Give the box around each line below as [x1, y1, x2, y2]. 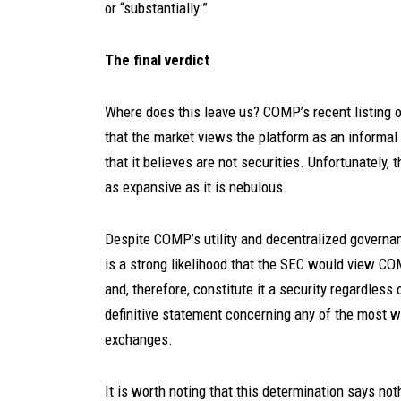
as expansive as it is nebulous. [105, 178, 287, 196]
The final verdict [105, 51, 209, 69]
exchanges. [105, 330, 173, 348]
